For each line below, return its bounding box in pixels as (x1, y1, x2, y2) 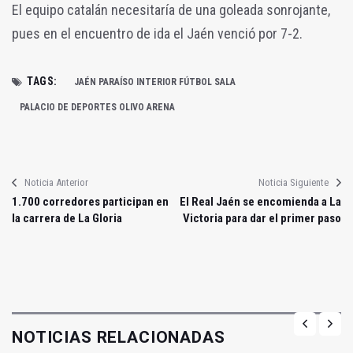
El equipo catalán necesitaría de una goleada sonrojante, (12, 2, 330, 19)
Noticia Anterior (24, 176, 88, 189)
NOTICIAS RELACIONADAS (12, 328, 225, 347)
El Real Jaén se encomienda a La (180, 195, 341, 210)
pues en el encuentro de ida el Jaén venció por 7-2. (12, 25, 303, 43)
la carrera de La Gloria (12, 211, 122, 226)
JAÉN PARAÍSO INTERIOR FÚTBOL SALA (73, 76, 236, 88)
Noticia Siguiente (258, 176, 329, 189)
